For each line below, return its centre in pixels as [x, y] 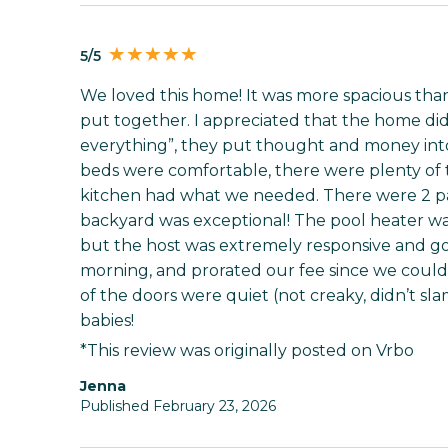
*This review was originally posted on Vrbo [247, 351]
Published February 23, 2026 [178, 406]
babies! [107, 321]
